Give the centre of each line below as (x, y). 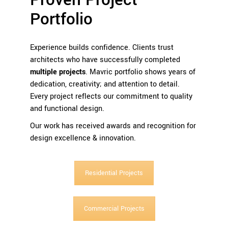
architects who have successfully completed (105, 60)
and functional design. (67, 109)
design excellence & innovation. (83, 138)
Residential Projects (114, 173)
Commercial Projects (114, 208)
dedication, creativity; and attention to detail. (105, 84)
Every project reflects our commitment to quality (111, 97)
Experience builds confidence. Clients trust (102, 48)
